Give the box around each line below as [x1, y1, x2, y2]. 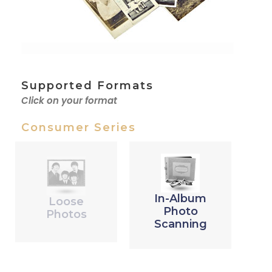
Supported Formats [21, 79, 154, 93]
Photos [46, 208, 87, 222]
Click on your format [21, 94, 117, 107]
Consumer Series [21, 121, 136, 135]
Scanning [154, 217, 207, 231]
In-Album [154, 192, 207, 206]
